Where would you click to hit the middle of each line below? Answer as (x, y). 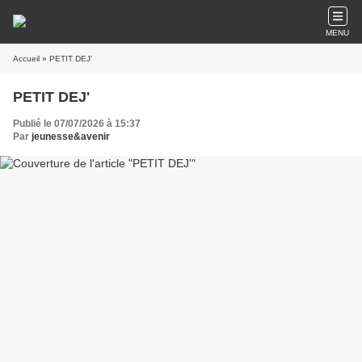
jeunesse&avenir (71, 137)
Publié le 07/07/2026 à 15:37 (77, 124)
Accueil (26, 59)
